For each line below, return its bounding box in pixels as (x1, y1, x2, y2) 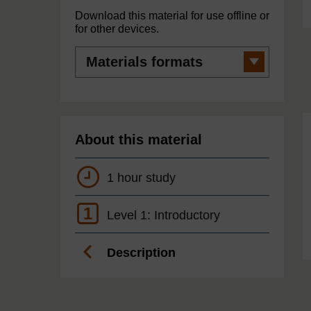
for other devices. (75, 23, 159, 35)
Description (107, 246, 176, 260)
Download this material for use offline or (75, 10, 269, 22)
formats (74, 57, 108, 69)
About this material (75, 132, 202, 148)
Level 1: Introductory (107, 208, 220, 223)
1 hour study (107, 171, 176, 185)
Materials (74, 46, 115, 58)
